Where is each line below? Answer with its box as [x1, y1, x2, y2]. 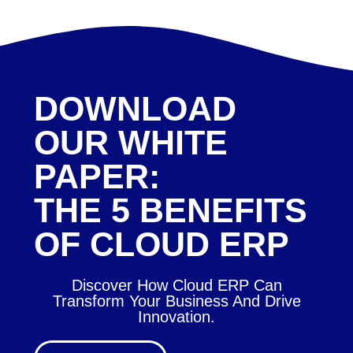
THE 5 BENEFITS [33, 191, 307, 230]
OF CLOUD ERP [33, 225, 289, 264]
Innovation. [138, 308, 215, 326]
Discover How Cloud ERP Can [71, 277, 282, 295]
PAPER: [33, 158, 160, 196]
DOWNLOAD [33, 90, 236, 128]
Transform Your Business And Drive [52, 292, 301, 310]
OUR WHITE [33, 124, 228, 162]
